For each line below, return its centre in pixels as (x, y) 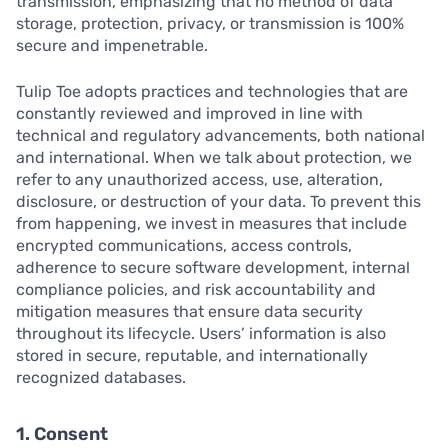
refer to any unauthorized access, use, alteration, (199, 180)
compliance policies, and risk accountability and (196, 290)
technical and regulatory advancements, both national (220, 136)
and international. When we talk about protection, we (214, 158)
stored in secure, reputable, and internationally (192, 356)
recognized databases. (101, 378)
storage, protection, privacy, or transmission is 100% (210, 24)
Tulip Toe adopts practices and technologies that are (212, 92)
